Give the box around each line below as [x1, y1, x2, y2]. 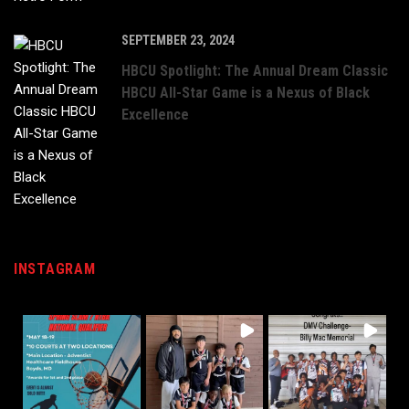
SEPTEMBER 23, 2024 [121, 33, 235, 48]
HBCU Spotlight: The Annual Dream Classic [121, 62, 388, 80]
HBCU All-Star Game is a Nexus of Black [121, 84, 370, 102]
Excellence [121, 106, 189, 124]
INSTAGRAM [14, 260, 96, 278]
